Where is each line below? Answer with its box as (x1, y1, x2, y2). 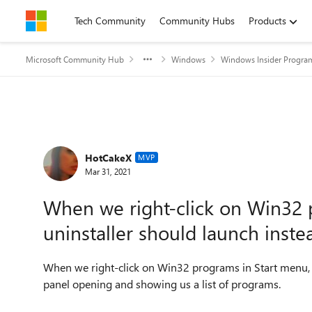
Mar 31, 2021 (85, 165, 131, 177)
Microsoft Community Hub (26, 54, 124, 65)
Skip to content (40, 14, 104, 27)
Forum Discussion (24, 127, 199, 157)
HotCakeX (85, 150, 132, 164)
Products (249, 14, 286, 27)
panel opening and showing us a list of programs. (43, 276, 281, 291)
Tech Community (75, 14, 146, 27)
